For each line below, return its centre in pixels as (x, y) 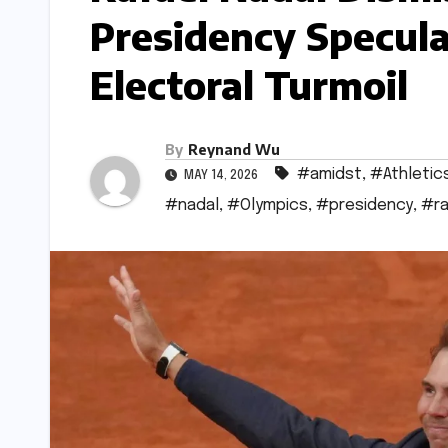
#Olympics (267, 206)
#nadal (192, 206)
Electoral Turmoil (249, 84)
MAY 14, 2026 (221, 176)
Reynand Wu (234, 150)
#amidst (329, 175)
